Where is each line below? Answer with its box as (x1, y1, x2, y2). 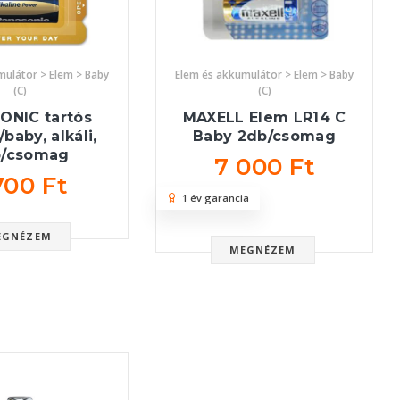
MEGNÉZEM (229, 242, 296, 256)
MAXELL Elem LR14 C (182, 108, 346, 126)
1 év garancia (177, 190, 250, 204)
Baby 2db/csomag (193, 127, 337, 145)
